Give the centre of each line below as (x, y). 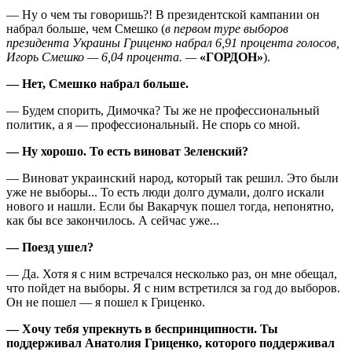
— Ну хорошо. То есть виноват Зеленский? (127, 151)
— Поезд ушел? (50, 247)
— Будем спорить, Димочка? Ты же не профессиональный (163, 110)
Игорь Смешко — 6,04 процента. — (101, 57)
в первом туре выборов (227, 28)
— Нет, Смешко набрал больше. (97, 83)
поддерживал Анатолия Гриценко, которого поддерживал (170, 343)
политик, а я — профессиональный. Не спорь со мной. (153, 124)
